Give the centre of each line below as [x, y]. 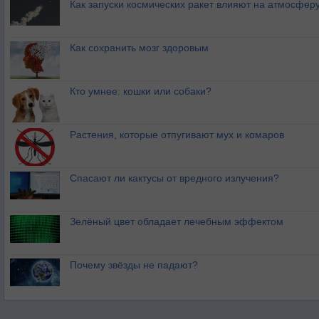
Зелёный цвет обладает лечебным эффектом [177, 221]
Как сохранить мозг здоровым [139, 48]
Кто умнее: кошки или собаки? [141, 91]
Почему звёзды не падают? [134, 265]
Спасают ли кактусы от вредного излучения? [174, 178]
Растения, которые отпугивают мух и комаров [177, 135]
